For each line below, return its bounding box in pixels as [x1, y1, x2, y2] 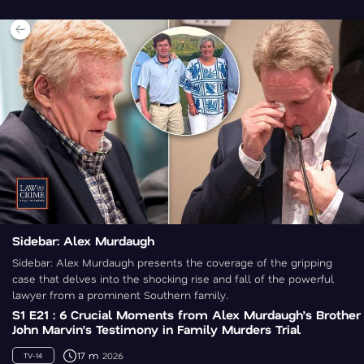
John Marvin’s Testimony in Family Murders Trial [12, 321, 301, 338]
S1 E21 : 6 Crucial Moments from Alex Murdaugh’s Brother [12, 306, 361, 323]
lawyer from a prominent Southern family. [12, 288, 228, 302]
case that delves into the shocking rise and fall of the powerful [12, 271, 334, 286]
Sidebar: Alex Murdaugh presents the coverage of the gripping [12, 255, 332, 270]
